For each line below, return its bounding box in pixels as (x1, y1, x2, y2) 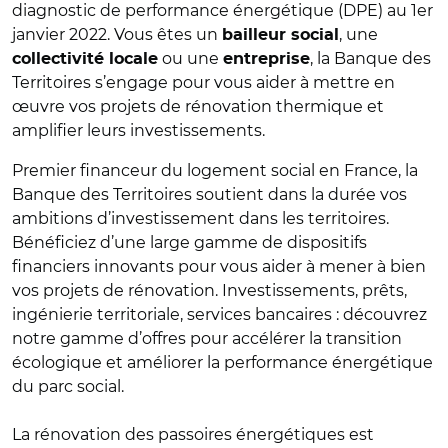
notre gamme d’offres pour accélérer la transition (12, 329, 402, 348)
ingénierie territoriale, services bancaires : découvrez (12, 305, 427, 324)
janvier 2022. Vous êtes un (12, 25, 222, 44)
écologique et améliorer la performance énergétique (12, 353, 433, 372)
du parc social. (12, 377, 124, 396)
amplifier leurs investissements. (12, 121, 269, 140)
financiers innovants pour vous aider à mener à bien (12, 257, 426, 276)
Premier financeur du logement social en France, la (12, 161, 418, 180)
